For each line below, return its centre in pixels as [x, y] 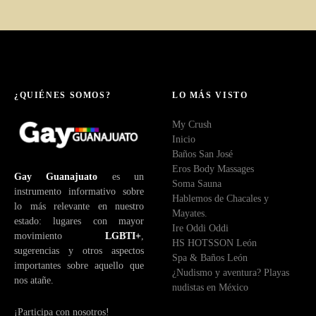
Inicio [184, 139]
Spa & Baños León [210, 258]
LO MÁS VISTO [210, 96]
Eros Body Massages [213, 169]
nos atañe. [34, 280]
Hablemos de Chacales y [220, 199]
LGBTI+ [123, 235]
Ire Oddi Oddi [200, 228]
